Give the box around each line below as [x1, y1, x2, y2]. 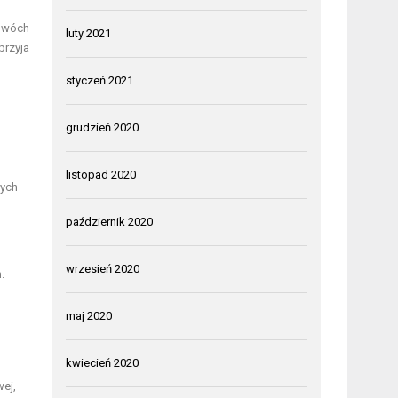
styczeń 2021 [66, 73, 134, 87]
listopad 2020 [66, 167, 137, 181]
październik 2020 [66, 214, 154, 228]
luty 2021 [66, 26, 112, 40]
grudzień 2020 [66, 120, 139, 134]
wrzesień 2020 [66, 261, 140, 275]
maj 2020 [66, 308, 113, 322]
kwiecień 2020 [66, 355, 139, 370]
